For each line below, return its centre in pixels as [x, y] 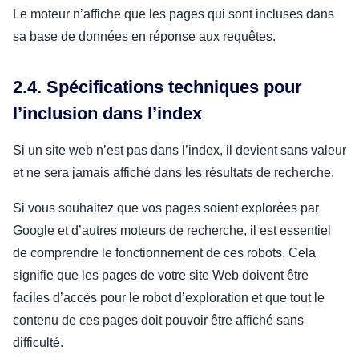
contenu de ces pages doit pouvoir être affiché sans [158, 320]
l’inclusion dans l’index [107, 113]
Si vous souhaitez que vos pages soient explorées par [166, 208]
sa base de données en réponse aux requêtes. [144, 36]
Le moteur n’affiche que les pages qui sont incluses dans [173, 14]
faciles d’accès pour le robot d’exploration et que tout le [169, 297]
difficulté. [40, 342]
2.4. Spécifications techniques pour [157, 87]
